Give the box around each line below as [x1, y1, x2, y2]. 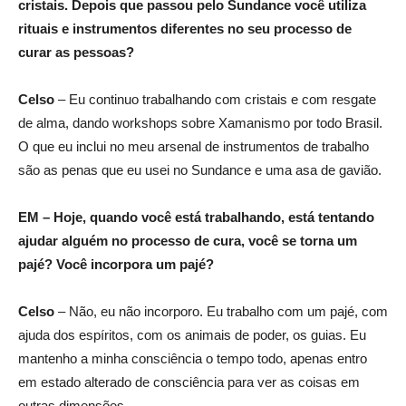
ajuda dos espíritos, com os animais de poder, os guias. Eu [18, 327, 366, 343]
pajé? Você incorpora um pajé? [18, 256, 214, 272]
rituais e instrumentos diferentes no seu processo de [18, 21, 352, 36]
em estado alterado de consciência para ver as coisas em [18, 374, 360, 390]
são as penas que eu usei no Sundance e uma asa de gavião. [18, 162, 382, 178]
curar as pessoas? [18, 44, 134, 60]
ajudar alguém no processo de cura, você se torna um [18, 233, 357, 248]
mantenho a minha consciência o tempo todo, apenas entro [18, 351, 367, 366]
